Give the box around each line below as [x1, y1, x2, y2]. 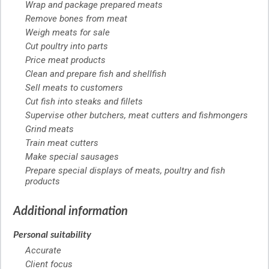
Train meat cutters [25, 138, 98, 149]
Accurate [25, 245, 61, 256]
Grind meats [25, 124, 74, 135]
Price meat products [25, 55, 106, 66]
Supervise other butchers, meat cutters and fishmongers [25, 110, 248, 121]
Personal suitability [13, 230, 91, 240]
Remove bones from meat [25, 13, 127, 25]
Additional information [13, 205, 128, 218]
